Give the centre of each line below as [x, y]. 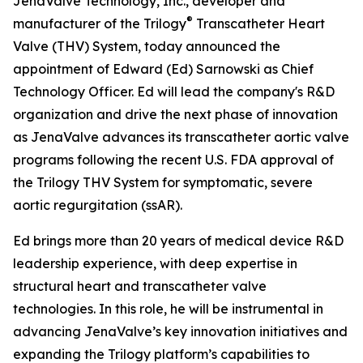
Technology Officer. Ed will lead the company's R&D [174, 92]
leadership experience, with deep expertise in [155, 263]
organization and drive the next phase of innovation [175, 114]
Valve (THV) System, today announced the [147, 46]
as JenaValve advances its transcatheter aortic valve [181, 137]
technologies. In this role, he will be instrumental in [168, 309]
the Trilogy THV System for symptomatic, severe [163, 182]
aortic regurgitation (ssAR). [98, 205]
